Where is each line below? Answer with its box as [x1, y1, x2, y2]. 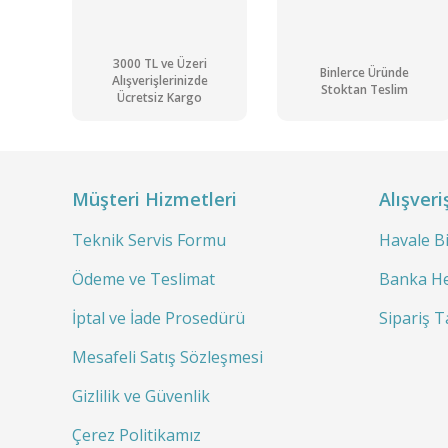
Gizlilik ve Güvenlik [72, 385, 210, 407]
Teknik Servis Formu [72, 229, 226, 251]
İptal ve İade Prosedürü [72, 307, 245, 329]
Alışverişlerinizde [111, 72, 208, 90]
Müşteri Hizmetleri [72, 187, 237, 211]
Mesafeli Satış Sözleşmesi [72, 346, 263, 368]
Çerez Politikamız [72, 424, 201, 446]
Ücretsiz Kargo [117, 89, 202, 107]
